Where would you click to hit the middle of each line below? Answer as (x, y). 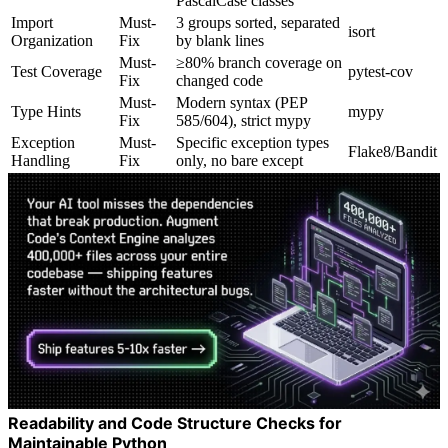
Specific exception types (252, 142)
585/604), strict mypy (243, 120)
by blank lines (220, 40)
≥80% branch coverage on (259, 62)
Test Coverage (56, 71)
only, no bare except (239, 160)
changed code (219, 80)
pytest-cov (380, 71)
